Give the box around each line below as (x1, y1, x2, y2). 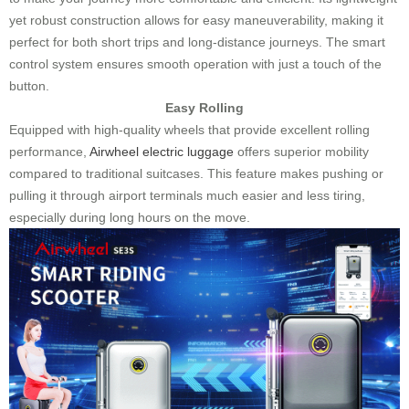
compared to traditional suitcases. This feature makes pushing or (9, 166, 383, 181)
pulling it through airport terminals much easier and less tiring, (9, 188, 365, 203)
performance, (9, 144, 89, 159)
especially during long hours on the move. (9, 210, 250, 225)
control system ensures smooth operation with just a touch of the (9, 57, 382, 71)
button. (9, 79, 49, 93)
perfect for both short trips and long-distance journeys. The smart (9, 35, 385, 49)
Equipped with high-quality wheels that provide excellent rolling (9, 122, 370, 137)
